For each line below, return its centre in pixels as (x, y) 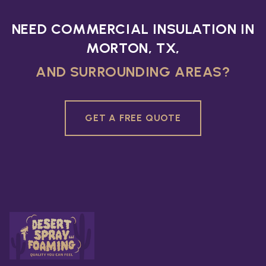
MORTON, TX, (133, 48)
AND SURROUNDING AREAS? (133, 72)
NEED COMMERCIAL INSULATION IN (133, 29)
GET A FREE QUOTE (133, 118)
